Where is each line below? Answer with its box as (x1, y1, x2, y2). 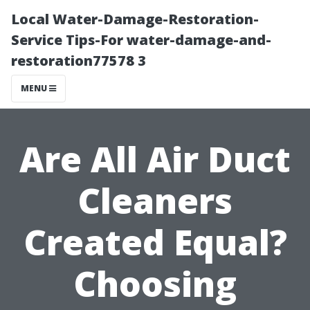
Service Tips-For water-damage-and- (11, 30, 271, 49)
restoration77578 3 (11, 51, 146, 70)
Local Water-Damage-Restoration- (11, 10, 259, 28)
